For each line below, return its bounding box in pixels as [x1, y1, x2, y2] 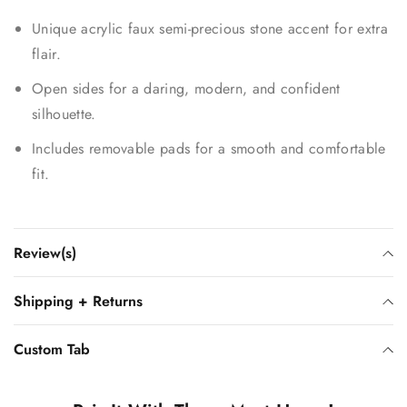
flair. [32, 43, 61, 65]
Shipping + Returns [14, 290, 143, 312]
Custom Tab [14, 338, 90, 360]
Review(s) [14, 242, 76, 263]
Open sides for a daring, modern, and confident [32, 77, 341, 99]
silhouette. [32, 103, 96, 124]
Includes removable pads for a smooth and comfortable [32, 137, 386, 159]
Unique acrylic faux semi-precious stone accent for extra [32, 17, 388, 39]
